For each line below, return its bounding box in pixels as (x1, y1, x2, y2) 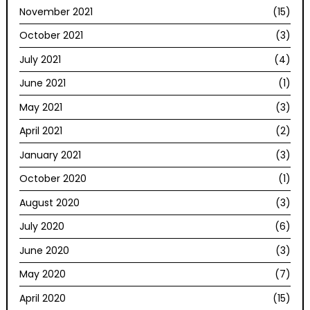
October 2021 (19, 28, 84, 43)
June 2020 (19, 243, 70, 257)
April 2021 (19, 124, 63, 138)
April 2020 (19, 291, 66, 305)
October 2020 (19, 172, 87, 186)
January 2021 (19, 147, 82, 162)
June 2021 (19, 76, 66, 91)
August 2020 (19, 195, 80, 210)
